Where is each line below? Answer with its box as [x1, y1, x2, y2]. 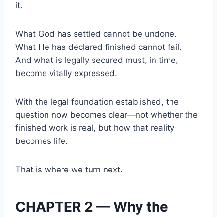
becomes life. [15, 136, 68, 146]
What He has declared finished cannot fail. [15, 42, 182, 52]
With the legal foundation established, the [15, 96, 179, 107]
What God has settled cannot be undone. [15, 29, 177, 39]
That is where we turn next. [15, 164, 123, 174]
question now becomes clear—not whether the [15, 109, 198, 120]
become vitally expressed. [15, 68, 117, 78]
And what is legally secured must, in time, [15, 55, 178, 65]
